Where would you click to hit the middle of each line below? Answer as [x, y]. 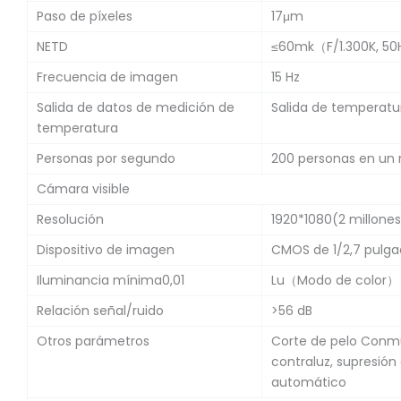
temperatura [77, 128]
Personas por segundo [106, 158]
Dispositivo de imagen [106, 249]
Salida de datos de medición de [136, 107]
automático [309, 382]
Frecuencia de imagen [107, 77]
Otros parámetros [93, 341]
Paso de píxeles [85, 16]
